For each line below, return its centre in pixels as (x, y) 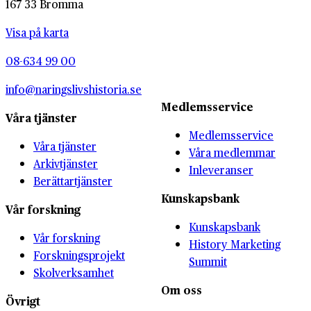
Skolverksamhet (74, 273)
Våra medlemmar (232, 153)
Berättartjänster (73, 181)
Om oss (182, 290)
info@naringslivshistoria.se (74, 90)
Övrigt (23, 301)
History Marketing (235, 244)
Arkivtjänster (66, 164)
